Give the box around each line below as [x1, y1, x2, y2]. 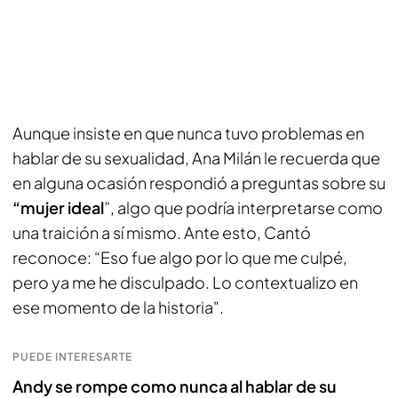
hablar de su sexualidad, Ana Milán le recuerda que [12, 147, 380, 168]
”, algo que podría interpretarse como [104, 197, 383, 218]
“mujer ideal [12, 197, 104, 218]
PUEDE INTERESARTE [12, 350, 133, 363]
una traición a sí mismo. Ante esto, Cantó [12, 222, 311, 243]
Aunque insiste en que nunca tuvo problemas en [12, 123, 364, 143]
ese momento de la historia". [12, 297, 224, 317]
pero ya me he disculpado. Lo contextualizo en [12, 272, 358, 292]
